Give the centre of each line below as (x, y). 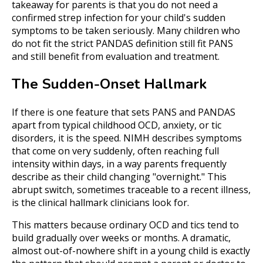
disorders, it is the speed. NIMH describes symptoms (127, 138)
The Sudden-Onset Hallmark (109, 84)
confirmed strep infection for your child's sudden (119, 18)
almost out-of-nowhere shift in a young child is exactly (131, 251)
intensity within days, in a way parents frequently (119, 164)
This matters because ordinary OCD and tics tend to (125, 225)
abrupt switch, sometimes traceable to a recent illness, (131, 190)
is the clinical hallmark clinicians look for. (100, 203)
